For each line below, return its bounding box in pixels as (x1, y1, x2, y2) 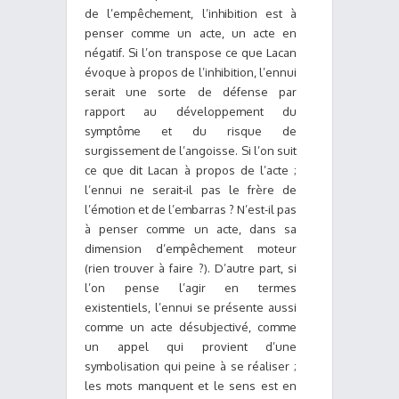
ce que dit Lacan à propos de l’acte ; (85, 163, 297, 177)
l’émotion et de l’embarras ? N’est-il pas (85, 202, 297, 216)
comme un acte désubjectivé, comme (85, 320, 297, 334)
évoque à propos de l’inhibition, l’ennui (85, 65, 297, 79)
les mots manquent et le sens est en (85, 379, 297, 393)
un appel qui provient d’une (85, 339, 297, 354)
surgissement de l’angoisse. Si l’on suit (85, 143, 297, 158)
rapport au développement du (85, 104, 297, 118)
